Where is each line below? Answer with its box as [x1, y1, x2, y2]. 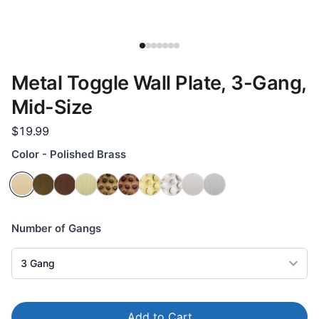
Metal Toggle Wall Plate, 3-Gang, [11, 71, 307, 95]
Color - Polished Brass [11, 147, 126, 161]
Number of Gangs [11, 221, 101, 235]
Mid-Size [11, 95, 93, 119]
